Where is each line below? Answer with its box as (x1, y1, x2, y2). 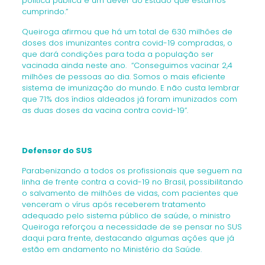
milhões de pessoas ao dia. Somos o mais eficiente (21, 71, 225, 82)
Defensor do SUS (21, 145, 92, 156)
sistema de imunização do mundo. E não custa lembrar (21, 82, 240, 93)
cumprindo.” (21, 6, 68, 17)
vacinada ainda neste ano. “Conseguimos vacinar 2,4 (21, 60, 232, 71)
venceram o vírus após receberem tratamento (21, 199, 206, 210)
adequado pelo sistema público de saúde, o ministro (21, 210, 231, 221)
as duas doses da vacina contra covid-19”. (21, 105, 188, 116)
